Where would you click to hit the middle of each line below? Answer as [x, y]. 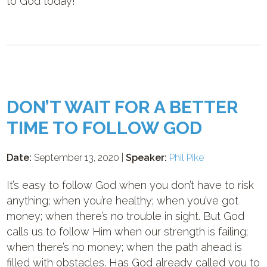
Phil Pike [187, 158]
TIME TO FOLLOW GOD [105, 128]
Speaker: [147, 158]
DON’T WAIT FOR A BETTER [123, 107]
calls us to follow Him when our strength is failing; [128, 232]
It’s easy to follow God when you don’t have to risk [131, 185]
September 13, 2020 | [79, 158]
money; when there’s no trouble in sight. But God [126, 216]
